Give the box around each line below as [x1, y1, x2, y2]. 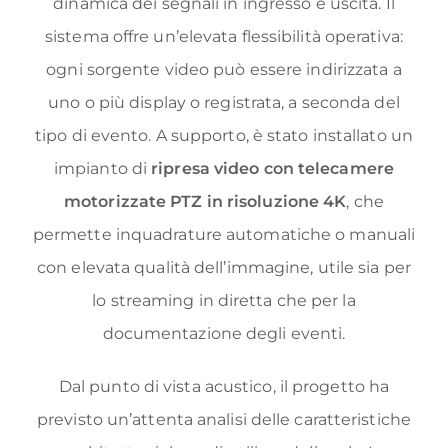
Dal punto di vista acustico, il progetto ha [58, 377, 390, 397]
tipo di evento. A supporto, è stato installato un [35, 126, 413, 146]
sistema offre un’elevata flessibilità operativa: [45, 27, 403, 47]
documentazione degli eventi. [102, 324, 346, 344]
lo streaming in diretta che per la [92, 291, 356, 311]
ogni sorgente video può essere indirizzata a [46, 60, 402, 80]
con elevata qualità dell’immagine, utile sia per [37, 258, 411, 278]
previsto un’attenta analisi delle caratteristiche [37, 410, 411, 430]
